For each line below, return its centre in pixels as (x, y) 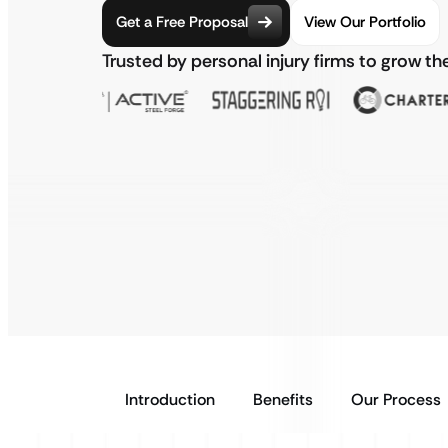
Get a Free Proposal (182, 21)
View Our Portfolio (365, 21)
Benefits (283, 399)
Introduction (170, 399)
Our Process (396, 399)
